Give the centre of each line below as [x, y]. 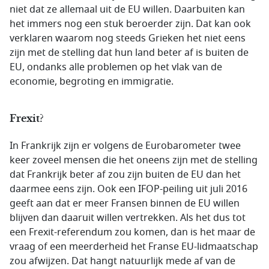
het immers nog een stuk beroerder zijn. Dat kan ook [130, 24]
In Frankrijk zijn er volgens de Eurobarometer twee [125, 146]
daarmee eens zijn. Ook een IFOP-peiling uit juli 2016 [128, 189]
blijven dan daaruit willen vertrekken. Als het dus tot [128, 218]
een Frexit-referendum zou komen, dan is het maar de [132, 232]
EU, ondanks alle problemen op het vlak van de [116, 67]
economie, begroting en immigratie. [92, 82]
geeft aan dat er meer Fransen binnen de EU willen [125, 204]
